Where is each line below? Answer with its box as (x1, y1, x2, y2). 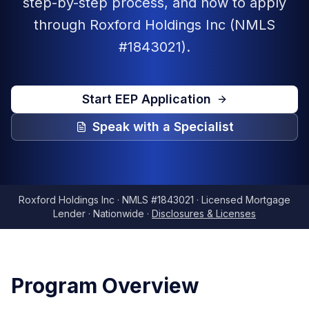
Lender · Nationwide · (53, 208, 152, 219)
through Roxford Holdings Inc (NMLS (34, 17, 275, 33)
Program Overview (11, 273, 199, 298)
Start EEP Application (81, 92, 211, 106)
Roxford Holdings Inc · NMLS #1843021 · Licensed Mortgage (19, 194, 290, 206)
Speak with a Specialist (92, 119, 234, 134)
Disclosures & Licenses (152, 208, 256, 219)
